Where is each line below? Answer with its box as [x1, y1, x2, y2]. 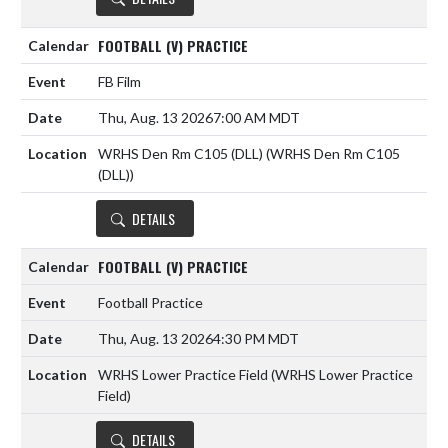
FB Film [98, 73, 141, 91]
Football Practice [98, 294, 203, 312]
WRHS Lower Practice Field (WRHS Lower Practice [98, 366, 413, 384]
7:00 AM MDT [213, 109, 300, 127]
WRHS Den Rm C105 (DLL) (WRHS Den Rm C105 [98, 145, 400, 163]
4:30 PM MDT [213, 330, 299, 348]
